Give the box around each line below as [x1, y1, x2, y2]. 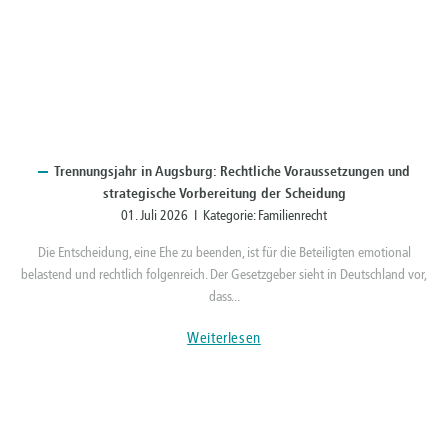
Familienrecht [258, 206, 327, 224]
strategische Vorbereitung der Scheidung [102, 184, 346, 202]
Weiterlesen [187, 328, 261, 347]
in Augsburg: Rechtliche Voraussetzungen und [137, 162, 410, 180]
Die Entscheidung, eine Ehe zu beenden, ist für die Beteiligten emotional [37, 243, 411, 261]
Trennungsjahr [54, 162, 137, 180]
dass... [208, 287, 240, 305]
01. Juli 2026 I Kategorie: [121, 206, 258, 224]
